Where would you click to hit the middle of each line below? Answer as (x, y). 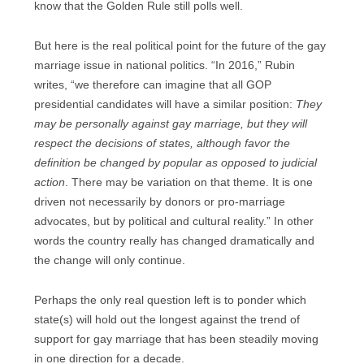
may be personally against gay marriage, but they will (171, 124)
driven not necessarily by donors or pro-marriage (160, 202)
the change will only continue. (110, 261)
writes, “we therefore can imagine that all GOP (153, 85)
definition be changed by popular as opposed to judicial (175, 163)
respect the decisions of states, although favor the (162, 144)
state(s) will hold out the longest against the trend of (167, 319)
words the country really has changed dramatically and (174, 241)
